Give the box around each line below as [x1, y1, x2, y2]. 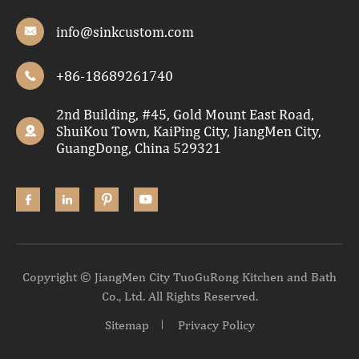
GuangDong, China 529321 [56, 139, 221, 156]
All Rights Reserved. [144, 288, 258, 304]
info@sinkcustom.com [56, 22, 194, 40]
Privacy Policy [177, 317, 255, 333]
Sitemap [104, 317, 149, 333]
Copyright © [22, 268, 95, 284]
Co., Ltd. [101, 288, 145, 304]
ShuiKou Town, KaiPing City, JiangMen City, [56, 122, 321, 139]
